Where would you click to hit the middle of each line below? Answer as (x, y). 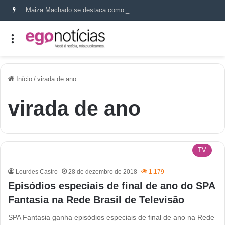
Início (23, 79)
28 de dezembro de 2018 (103, 172)
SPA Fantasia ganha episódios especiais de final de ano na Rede (111, 217)
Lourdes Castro (37, 172)
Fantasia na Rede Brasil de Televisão (96, 200)
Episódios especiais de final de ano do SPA (111, 186)
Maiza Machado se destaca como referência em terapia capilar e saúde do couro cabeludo (203, 10)
